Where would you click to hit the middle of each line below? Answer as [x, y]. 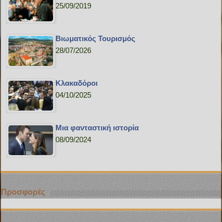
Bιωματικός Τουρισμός [96, 39]
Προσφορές [23, 192]
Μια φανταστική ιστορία [97, 128]
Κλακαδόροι [77, 83]
